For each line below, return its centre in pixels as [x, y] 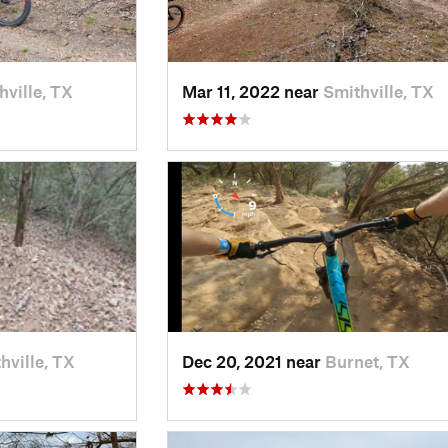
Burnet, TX [367, 360]
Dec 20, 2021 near [253, 360]
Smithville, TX [378, 90]
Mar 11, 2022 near [252, 90]
